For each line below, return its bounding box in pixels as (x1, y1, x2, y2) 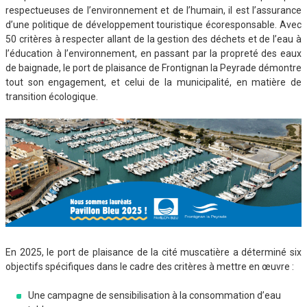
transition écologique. (5, 91, 98, 103)
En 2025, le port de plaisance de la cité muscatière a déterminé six (5, 247, 302, 258)
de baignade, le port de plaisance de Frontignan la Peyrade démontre (5, 62, 302, 74)
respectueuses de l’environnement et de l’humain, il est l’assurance (5, 5, 302, 16)
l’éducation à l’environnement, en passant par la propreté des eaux (5, 48, 302, 60)
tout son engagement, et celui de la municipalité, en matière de (5, 77, 302, 88)
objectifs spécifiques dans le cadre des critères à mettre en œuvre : (5, 261, 294, 273)
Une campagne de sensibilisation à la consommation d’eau (28, 290, 281, 302)
